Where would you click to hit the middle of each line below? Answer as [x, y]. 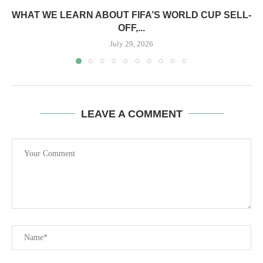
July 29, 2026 [131, 44]
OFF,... [131, 28]
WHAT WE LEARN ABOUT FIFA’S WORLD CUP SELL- [131, 15]
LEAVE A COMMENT [131, 114]
